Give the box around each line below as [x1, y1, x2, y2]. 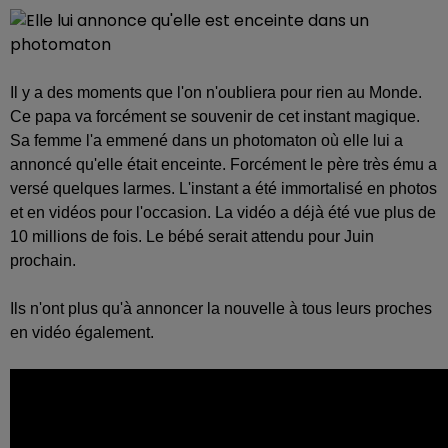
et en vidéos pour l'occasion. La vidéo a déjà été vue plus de [10, 203, 436, 221]
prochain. [10, 251, 80, 269]
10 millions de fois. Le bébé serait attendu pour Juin [10, 227, 374, 245]
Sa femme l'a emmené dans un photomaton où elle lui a [10, 131, 403, 149]
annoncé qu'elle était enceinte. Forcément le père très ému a [10, 155, 437, 173]
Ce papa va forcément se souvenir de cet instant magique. [10, 107, 420, 125]
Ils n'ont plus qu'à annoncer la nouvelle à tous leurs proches [10, 299, 432, 317]
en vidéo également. [10, 323, 158, 341]
